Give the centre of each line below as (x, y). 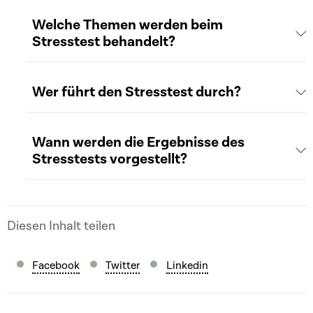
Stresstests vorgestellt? (110, 159)
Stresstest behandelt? (104, 42)
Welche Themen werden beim (128, 25)
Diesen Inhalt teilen (61, 226)
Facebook (56, 265)
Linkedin (187, 265)
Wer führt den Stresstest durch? (137, 92)
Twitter (123, 265)
